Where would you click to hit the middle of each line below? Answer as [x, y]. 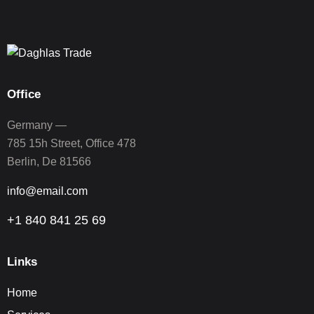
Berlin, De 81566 [49, 161]
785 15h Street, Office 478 [71, 143]
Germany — [37, 125]
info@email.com [47, 191]
